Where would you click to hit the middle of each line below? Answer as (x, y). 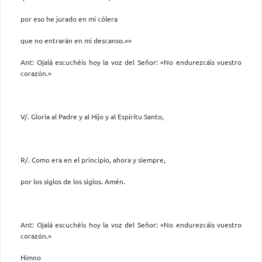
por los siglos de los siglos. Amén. (73, 181)
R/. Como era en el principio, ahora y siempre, (93, 159)
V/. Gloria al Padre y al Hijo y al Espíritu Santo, (92, 116)
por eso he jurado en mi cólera (69, 18)
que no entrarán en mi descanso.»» (76, 40)
